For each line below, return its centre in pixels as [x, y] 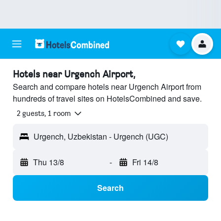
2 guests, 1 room [44, 113]
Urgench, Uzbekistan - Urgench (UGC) [101, 137]
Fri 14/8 [145, 162]
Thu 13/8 [49, 162]
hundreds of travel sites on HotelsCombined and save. [107, 98]
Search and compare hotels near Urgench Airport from [107, 87]
